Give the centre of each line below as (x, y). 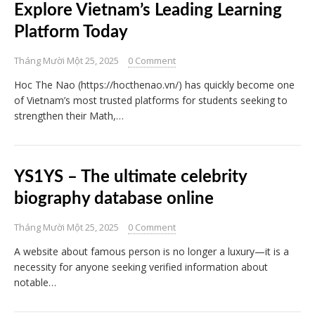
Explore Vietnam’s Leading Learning (148, 11)
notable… (35, 283)
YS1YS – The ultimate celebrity (130, 178)
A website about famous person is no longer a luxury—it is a (152, 252)
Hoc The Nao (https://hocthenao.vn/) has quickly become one (154, 85)
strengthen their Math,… (69, 116)
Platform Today (71, 33)
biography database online (114, 199)
